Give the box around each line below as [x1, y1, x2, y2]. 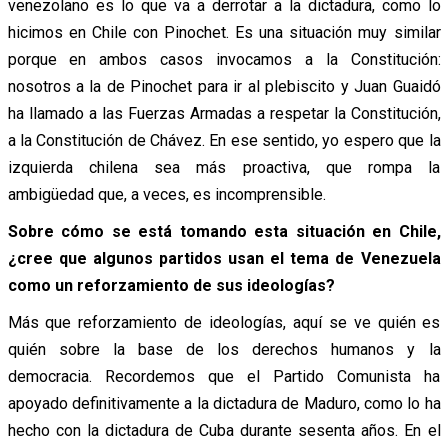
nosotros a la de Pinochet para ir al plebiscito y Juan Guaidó [7, 76, 441, 96]
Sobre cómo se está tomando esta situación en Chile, [7, 221, 441, 241]
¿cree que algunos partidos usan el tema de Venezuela [7, 248, 441, 268]
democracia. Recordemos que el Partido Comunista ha [7, 366, 441, 386]
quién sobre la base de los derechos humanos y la [7, 339, 441, 359]
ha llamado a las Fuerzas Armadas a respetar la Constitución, [7, 103, 441, 123]
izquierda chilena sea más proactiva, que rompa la [7, 157, 441, 177]
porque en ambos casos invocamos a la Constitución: [7, 49, 441, 69]
